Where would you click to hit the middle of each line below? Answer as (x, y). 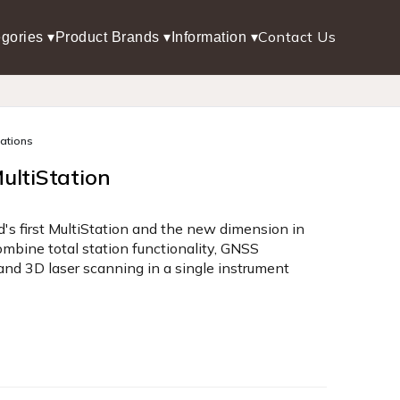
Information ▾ (214, 37)
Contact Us (297, 37)
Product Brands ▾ (113, 37)
